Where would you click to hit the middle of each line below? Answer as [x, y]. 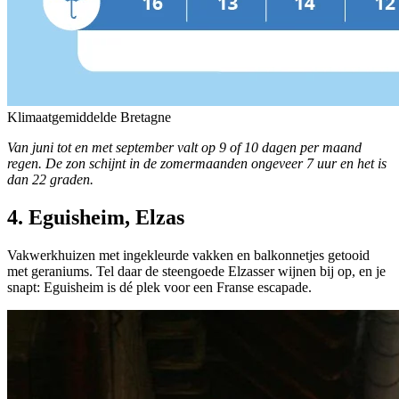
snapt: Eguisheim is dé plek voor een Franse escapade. [159, 288]
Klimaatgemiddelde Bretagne [89, 118]
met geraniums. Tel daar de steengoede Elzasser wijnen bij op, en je [196, 272]
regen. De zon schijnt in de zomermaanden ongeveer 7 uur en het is [197, 164]
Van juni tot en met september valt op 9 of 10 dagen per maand [184, 148]
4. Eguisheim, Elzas [96, 218]
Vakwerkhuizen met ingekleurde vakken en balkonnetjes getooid [188, 256]
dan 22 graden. [50, 180]
